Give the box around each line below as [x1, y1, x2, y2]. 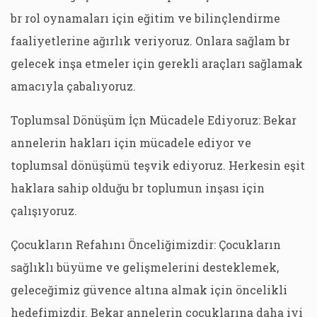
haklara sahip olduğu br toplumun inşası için [11, 180, 265, 195]
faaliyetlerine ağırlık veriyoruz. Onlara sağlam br [11, 33, 290, 48]
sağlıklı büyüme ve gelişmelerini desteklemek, [11, 260, 279, 275]
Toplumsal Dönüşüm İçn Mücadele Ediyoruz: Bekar [11, 113, 296, 127]
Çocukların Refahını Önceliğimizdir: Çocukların [11, 237, 281, 252]
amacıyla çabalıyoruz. [11, 79, 136, 93]
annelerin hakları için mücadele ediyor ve [11, 135, 251, 150]
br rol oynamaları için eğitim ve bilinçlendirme [11, 11, 280, 25]
